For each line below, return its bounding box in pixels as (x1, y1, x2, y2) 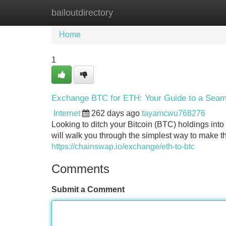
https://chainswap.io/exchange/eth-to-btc (51, 142, 195, 151)
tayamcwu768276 (142, 109, 205, 118)
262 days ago (91, 109, 140, 118)
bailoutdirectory (51, 8, 113, 18)
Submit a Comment (51, 185, 125, 194)
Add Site (181, 8, 212, 17)
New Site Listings (103, 8, 166, 17)
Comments (51, 162, 109, 176)
